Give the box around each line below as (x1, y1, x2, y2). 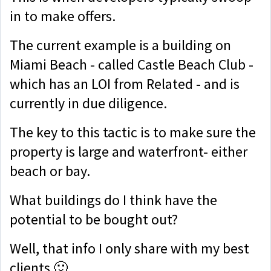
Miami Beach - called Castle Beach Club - (10, 54, 253, 74)
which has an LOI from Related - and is (10, 74, 240, 93)
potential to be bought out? (10, 209, 181, 229)
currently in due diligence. (10, 93, 170, 113)
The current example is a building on (10, 35, 231, 54)
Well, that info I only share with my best (10, 238, 249, 258)
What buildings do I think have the (10, 190, 217, 209)
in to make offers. (10, 6, 119, 25)
